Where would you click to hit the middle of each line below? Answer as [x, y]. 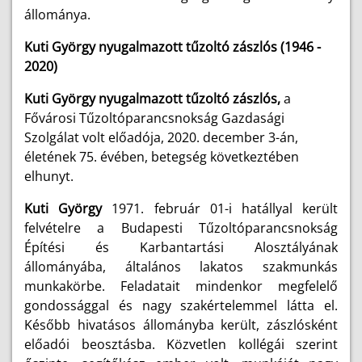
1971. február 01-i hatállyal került [225, 208]
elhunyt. [49, 176]
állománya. [57, 15]
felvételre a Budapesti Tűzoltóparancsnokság [181, 228]
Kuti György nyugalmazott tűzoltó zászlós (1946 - [173, 47]
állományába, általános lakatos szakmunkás [181, 267]
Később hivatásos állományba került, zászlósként [181, 325]
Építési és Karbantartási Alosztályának [181, 247]
